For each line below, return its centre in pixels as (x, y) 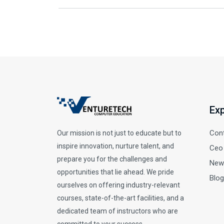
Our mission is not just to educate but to (119, 133)
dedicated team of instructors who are (117, 211)
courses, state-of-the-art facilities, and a (120, 198)
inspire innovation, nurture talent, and (115, 146)
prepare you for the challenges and (112, 159)
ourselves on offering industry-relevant (118, 185)
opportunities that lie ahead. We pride (115, 172)
